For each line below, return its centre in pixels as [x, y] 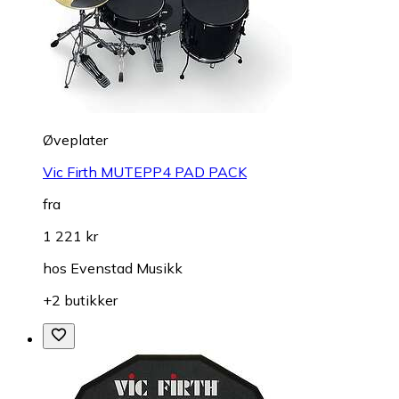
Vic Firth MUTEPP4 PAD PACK [145, 171]
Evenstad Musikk [126, 268]
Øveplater [75, 139]
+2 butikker [80, 300]
